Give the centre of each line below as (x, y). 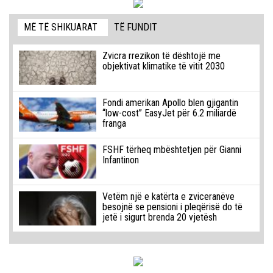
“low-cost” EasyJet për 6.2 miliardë (169, 113)
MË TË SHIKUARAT (61, 27)
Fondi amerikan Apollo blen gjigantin (170, 102)
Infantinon (120, 160)
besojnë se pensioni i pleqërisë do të (172, 207)
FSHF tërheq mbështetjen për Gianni (172, 149)
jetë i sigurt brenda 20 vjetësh (159, 217)
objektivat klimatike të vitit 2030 (163, 66)
